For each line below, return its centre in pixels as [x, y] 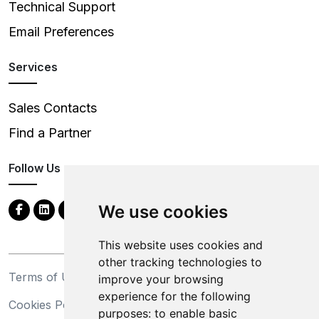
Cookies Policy [48, 304]
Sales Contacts [53, 108]
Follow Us [35, 168]
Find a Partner [50, 132]
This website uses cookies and [180, 245]
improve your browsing [161, 279]
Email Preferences [61, 31]
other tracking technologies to [180, 262]
